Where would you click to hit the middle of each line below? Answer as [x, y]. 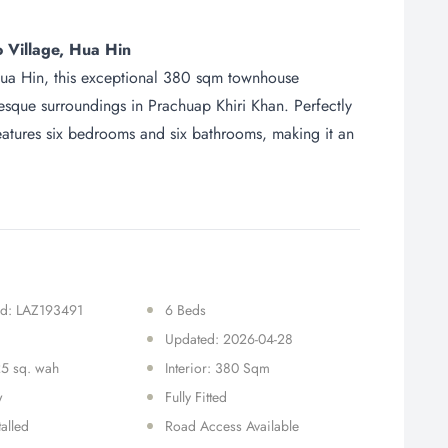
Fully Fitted [195, 397]
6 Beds [185, 310]
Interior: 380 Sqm [217, 368]
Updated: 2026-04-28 [228, 339]
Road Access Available [231, 426]
